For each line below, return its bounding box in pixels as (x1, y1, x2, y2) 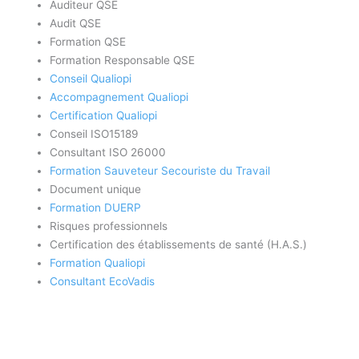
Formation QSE (50, 35, 127, 49)
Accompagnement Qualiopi (50, 91, 189, 104)
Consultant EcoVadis (50, 275, 155, 288)
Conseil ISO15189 (50, 127, 139, 141)
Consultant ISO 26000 (50, 146, 167, 159)
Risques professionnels (50, 220, 168, 233)
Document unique (50, 183, 142, 196)
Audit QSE (50, 17, 102, 30)
